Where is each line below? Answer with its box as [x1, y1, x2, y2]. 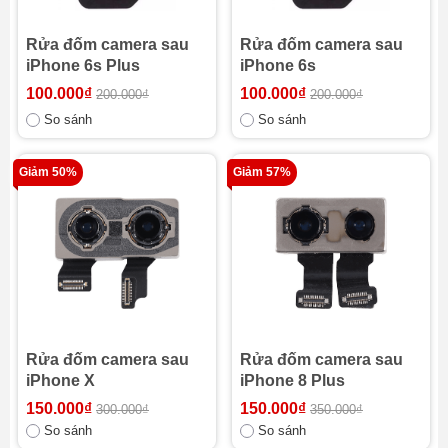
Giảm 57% [233, 164, 291, 179]
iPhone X [26, 371, 95, 389]
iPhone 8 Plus [240, 371, 345, 389]
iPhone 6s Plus [26, 56, 140, 74]
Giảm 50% [19, 164, 77, 179]
